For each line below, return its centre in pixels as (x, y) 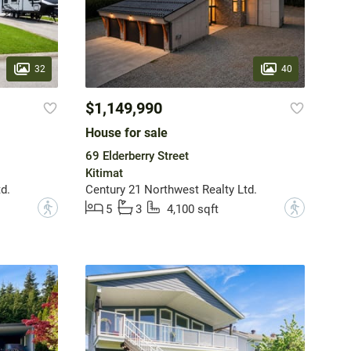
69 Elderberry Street (137, 156)
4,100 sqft (192, 210)
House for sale (126, 133)
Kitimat (104, 174)
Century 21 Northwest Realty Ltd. (171, 190)
